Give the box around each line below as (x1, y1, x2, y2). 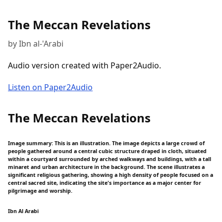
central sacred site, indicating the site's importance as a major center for (8, 179, 201, 186)
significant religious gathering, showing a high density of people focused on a (8, 171, 213, 178)
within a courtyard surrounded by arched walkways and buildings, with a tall (8, 155, 211, 163)
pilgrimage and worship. (8, 187, 72, 194)
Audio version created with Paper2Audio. (8, 60, 161, 71)
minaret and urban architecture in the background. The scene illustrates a (8, 163, 205, 170)
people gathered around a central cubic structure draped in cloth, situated (8, 147, 207, 155)
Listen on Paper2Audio (8, 82, 93, 93)
